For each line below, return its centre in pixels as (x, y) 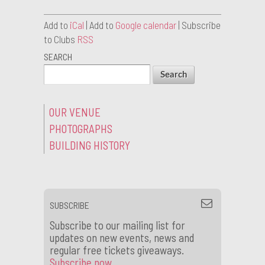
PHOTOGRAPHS (81, 129)
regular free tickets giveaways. (117, 250)
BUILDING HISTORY (90, 146)
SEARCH (58, 56)
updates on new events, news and (122, 238)
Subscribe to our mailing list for (117, 225)
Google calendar (146, 25)
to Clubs (60, 39)
